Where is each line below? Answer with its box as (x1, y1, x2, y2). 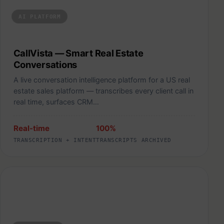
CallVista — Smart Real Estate (13, 47, 143, 59)
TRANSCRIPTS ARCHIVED (96, 136, 171, 143)
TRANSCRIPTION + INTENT (13, 136, 96, 143)
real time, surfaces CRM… (13, 97, 99, 106)
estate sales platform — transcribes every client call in (13, 86, 193, 95)
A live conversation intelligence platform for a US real (13, 75, 190, 84)
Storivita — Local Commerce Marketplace (181, 177, 191, 189)
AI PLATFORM (18, 13, 61, 20)
